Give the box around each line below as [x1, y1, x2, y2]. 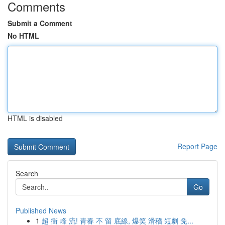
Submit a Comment [8, 18, 72, 28]
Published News [16, 205, 66, 215]
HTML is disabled [8, 113, 63, 123]
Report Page [177, 141, 217, 151]
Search [16, 168, 38, 178]
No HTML [8, 31, 39, 41]
